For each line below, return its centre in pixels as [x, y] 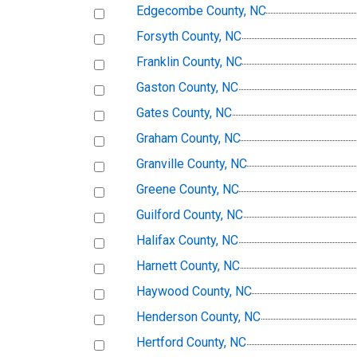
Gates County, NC [184, 113]
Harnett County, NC [188, 266]
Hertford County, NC [191, 343]
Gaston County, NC [187, 88]
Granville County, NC [192, 164]
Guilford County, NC [190, 215]
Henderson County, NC [198, 317]
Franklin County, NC [189, 62]
